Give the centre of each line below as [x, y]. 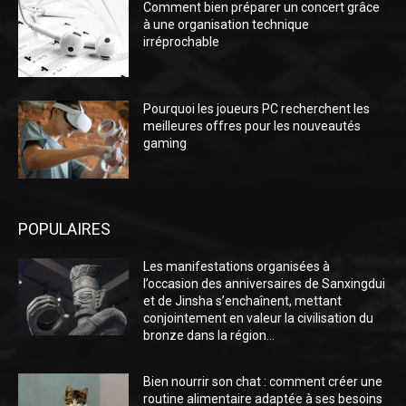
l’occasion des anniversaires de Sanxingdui [265, 283]
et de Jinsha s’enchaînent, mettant [243, 300]
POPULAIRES [64, 228]
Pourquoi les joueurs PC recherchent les [257, 108]
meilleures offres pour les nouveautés [252, 126]
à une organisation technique [227, 25]
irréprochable [182, 42]
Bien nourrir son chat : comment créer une [263, 381]
